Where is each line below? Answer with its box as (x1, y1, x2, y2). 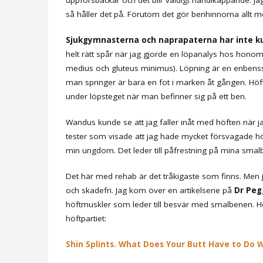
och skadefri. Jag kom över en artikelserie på (66, 184, 234, 195)
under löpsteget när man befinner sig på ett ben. (66, 90, 247, 102)
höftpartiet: (66, 213, 106, 224)
